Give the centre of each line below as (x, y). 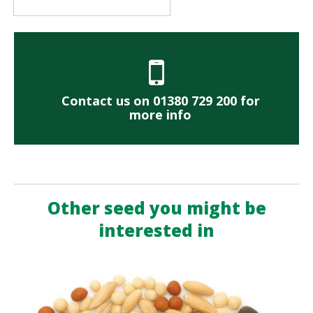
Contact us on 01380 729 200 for (160, 101)
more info (161, 115)
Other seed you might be (156, 208)
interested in (156, 231)
